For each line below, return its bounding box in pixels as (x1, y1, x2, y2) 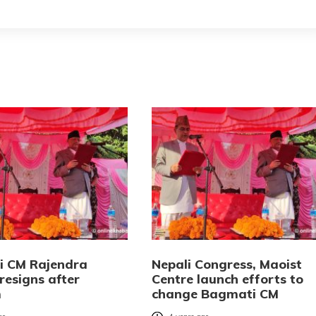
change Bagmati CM (151, 285, 279, 302)
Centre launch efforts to (151, 270, 303, 287)
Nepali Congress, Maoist (151, 255, 302, 272)
